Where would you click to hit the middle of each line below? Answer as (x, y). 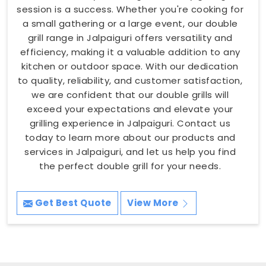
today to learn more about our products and (130, 137)
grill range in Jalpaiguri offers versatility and (130, 37)
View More (154, 202)
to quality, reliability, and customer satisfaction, (130, 80)
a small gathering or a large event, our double (130, 23)
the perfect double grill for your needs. (130, 166)
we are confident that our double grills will (130, 94)
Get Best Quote (72, 202)
